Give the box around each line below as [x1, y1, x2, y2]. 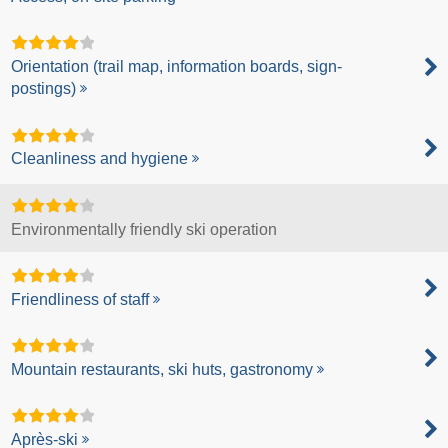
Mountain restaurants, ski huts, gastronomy [11, 361, 314, 379]
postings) [11, 80, 77, 98]
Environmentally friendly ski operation [11, 220, 278, 238]
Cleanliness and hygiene [11, 150, 189, 168]
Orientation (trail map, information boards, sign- [11, 58, 343, 76]
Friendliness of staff [11, 290, 150, 308]
